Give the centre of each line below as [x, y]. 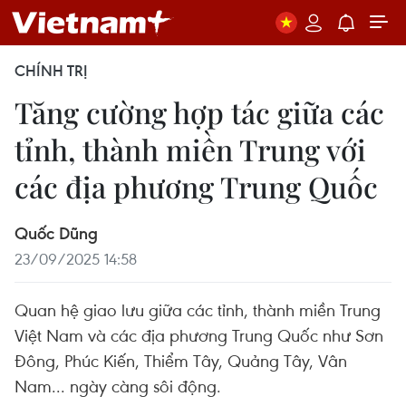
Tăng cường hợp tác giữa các [199, 112]
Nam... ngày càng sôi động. [118, 386]
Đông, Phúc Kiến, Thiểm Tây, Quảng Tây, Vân [181, 360]
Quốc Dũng [56, 233]
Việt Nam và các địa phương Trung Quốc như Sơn [199, 335]
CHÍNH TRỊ [51, 71]
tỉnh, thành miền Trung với [190, 149]
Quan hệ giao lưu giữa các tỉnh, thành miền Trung [198, 309]
